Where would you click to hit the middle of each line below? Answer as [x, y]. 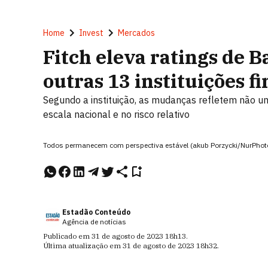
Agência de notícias [94, 222]
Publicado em [67, 236]
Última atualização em [83, 246]
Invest [91, 33]
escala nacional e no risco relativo [116, 114]
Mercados [136, 33]
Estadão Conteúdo [96, 212]
